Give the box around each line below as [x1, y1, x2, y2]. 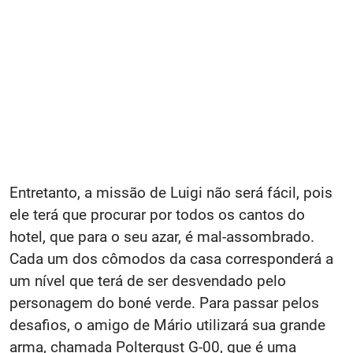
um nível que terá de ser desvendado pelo [9, 272, 286, 290]
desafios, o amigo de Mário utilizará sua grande [9, 316, 325, 334]
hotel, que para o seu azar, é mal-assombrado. [9, 228, 314, 246]
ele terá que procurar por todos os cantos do [9, 206, 305, 224]
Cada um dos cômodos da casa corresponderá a [9, 250, 333, 268]
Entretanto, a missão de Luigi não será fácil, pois [9, 184, 333, 202]
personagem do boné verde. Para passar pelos [9, 294, 319, 312]
